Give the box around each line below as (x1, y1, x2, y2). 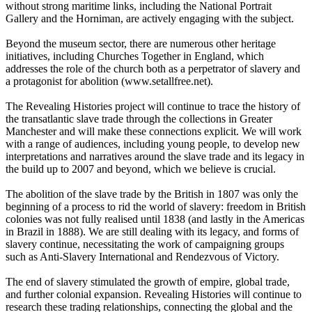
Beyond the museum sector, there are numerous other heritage (6, 38, 276, 50)
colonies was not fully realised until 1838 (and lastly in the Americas (6, 213, 304, 226)
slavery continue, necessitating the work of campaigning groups (6, 238, 284, 251)
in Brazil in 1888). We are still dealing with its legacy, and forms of (6, 226, 299, 238)
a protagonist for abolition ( (6, 75, 125, 88)
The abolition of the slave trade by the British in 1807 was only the (6, 188, 298, 201)
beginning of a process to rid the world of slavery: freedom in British (6, 201, 306, 213)
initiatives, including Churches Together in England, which (6, 50, 264, 63)
